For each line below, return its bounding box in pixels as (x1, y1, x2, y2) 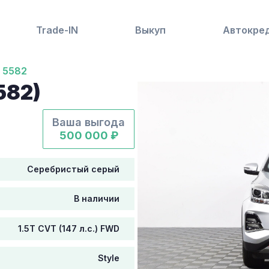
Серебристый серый (27, 164, 119, 174)
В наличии (74, 193, 119, 204)
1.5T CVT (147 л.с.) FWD (18, 223, 119, 234)
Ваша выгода (52, 116, 125, 128)
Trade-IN (36, 24, 78, 36)
